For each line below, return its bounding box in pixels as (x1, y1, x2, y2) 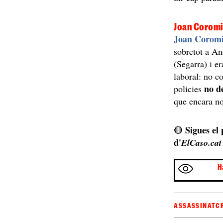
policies (174, 83, 205, 95)
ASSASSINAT (174, 202, 216, 210)
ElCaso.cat (181, 136, 222, 149)
